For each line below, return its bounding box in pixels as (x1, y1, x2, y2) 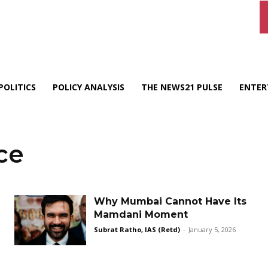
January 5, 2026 (188, 225, 236, 234)
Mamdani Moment (94, 209, 188, 220)
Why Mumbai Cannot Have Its (94, 196, 246, 207)
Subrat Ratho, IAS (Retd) (94, 225, 180, 234)
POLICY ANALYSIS (53, 81, 124, 93)
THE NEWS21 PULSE (141, 81, 223, 93)
